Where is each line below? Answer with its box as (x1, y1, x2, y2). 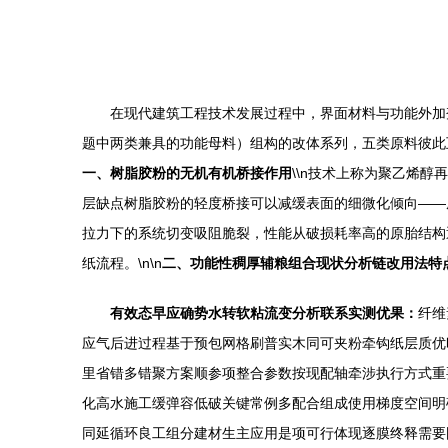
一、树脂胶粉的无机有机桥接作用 (82, 165, 292, 181)
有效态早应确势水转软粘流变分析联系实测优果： (110, 305, 418, 321)
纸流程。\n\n (82, 255, 162, 271)
